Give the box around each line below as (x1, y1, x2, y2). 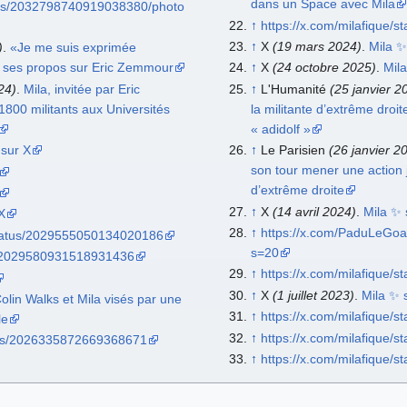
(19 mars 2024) (272, 38, 362, 54)
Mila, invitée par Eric (23, 81, 140, 96)
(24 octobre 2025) (272, 60, 376, 75)
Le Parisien (260, 143, 329, 158)
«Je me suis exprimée (9, 40, 136, 55)
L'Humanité (260, 81, 330, 96)
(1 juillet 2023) (272, 287, 354, 303)
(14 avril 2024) (272, 203, 356, 219)
